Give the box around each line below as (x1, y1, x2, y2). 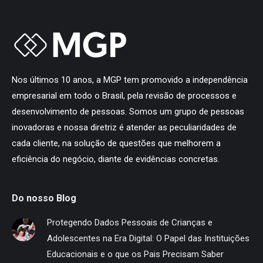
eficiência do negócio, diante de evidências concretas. (12, 153, 220, 164)
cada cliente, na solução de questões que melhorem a (12, 137, 221, 149)
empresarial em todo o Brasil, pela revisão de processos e (12, 90, 237, 101)
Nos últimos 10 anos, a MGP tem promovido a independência (12, 74, 248, 85)
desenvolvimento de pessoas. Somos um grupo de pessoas (12, 106, 244, 117)
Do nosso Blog (12, 192, 76, 204)
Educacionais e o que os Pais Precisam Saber (47, 248, 224, 259)
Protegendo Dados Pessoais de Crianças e (47, 217, 213, 228)
